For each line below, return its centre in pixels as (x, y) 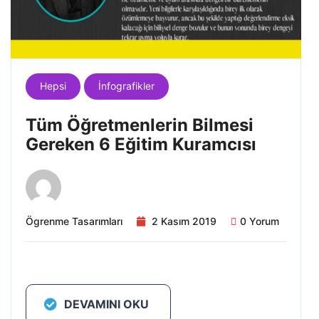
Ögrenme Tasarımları (74, 221)
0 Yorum (260, 221)
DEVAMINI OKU (106, 304)
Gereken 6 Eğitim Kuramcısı (141, 144)
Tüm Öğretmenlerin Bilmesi (140, 125)
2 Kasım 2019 (184, 221)
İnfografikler (126, 86)
